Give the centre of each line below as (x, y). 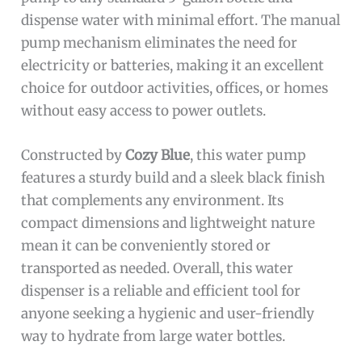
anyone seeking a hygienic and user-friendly (168, 314)
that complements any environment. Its (153, 201)
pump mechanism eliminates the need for (160, 42)
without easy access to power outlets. (144, 110)
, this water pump (248, 156)
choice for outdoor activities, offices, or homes (175, 88)
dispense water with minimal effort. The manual (181, 20)
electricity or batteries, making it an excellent (173, 65)
